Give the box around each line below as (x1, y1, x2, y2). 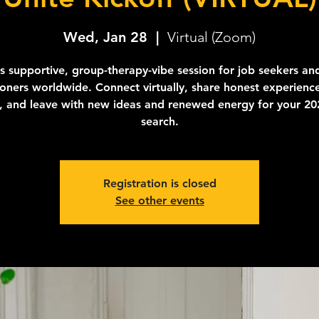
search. (140, 115, 179, 128)
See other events (115, 194, 204, 207)
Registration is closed (103, 177, 216, 190)
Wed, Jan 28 (63, 28, 147, 46)
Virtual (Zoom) (167, 28, 256, 46)
